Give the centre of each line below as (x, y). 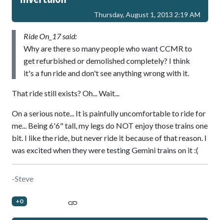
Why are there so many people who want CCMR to (108, 48)
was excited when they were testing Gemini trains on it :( (105, 150)
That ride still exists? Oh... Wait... (66, 93)
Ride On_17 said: (50, 36)
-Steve (23, 178)
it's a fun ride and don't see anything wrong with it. (106, 73)
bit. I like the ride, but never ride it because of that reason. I (109, 137)
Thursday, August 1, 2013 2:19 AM (147, 14)
